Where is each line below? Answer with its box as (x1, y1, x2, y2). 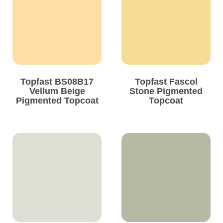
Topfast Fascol (134, 77, 198, 87)
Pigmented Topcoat (15, 96, 99, 106)
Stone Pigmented (129, 86, 203, 97)
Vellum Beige (29, 86, 85, 97)
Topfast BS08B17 (20, 77, 94, 87)
